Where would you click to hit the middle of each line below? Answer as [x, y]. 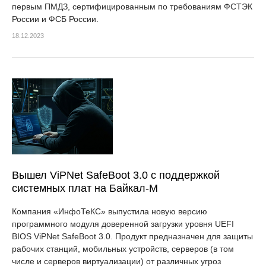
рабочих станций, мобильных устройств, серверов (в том [123, 249]
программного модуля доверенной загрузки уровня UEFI [123, 224]
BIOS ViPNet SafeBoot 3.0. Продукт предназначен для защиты [132, 236]
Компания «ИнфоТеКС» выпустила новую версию [110, 211]
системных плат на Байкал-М [85, 188]
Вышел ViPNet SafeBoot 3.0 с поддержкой [116, 175]
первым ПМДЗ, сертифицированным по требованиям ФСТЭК [132, 7]
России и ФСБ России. [55, 19]
